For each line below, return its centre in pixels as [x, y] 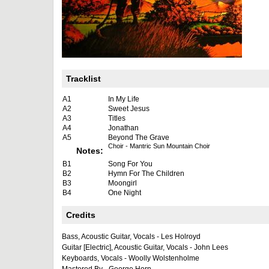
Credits [81, 215]
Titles [117, 118]
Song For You [130, 164]
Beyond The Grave [139, 138]
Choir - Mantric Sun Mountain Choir [159, 146]
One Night [125, 193]
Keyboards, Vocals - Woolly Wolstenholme [131, 258]
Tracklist [83, 79]
